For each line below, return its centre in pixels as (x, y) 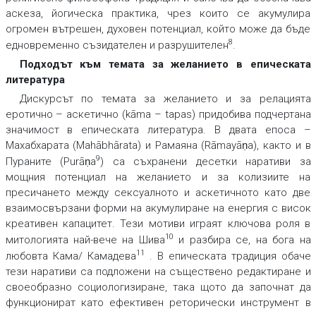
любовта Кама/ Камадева (71, 256)
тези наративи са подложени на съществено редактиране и (158, 272)
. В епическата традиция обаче (227, 256)
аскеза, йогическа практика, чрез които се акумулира (158, 14)
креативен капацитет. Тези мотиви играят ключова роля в (158, 224)
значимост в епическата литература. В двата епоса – (158, 130)
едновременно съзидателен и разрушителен (117, 45)
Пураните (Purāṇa (50, 162)
